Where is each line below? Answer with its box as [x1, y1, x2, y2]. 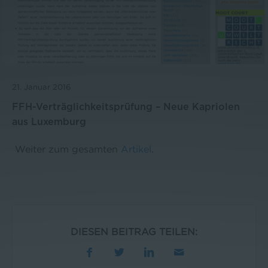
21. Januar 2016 [12, 83, 71, 92]
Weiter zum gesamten [12, 144, 121, 155]
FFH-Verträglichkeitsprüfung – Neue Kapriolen [12, 102, 240, 112]
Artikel [121, 144, 151, 155]
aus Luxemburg [12, 117, 86, 127]
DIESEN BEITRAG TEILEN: [71, 226, 197, 237]
